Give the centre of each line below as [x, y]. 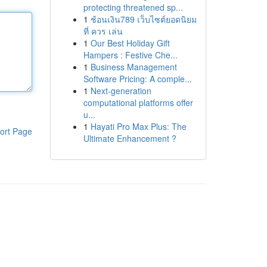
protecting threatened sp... [133, 7]
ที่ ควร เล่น [103, 31]
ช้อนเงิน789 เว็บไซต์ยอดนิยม [143, 19]
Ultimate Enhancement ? [130, 138]
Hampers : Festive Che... [130, 55]
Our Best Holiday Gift [130, 43]
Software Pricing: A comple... [137, 79]
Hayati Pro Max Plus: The [138, 126]
